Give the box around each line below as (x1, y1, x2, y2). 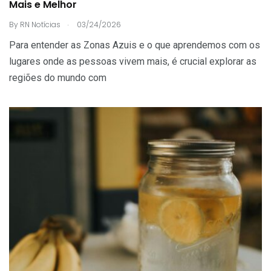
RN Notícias (20, 19, 60, 30)
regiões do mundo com (9, 71, 106, 83)
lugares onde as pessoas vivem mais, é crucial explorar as (9, 55, 256, 67)
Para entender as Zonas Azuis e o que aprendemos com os (9, 39, 260, 51)
